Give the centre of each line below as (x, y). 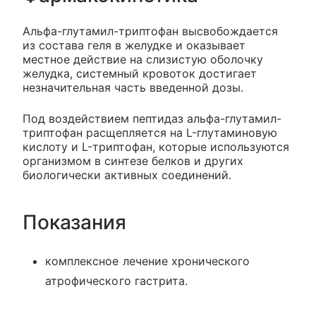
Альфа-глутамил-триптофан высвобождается (150, 31)
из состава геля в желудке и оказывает (134, 45)
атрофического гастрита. (117, 281)
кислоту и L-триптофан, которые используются (156, 147)
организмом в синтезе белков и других (133, 161)
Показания (74, 222)
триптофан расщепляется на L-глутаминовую (150, 133)
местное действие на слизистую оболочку (143, 59)
